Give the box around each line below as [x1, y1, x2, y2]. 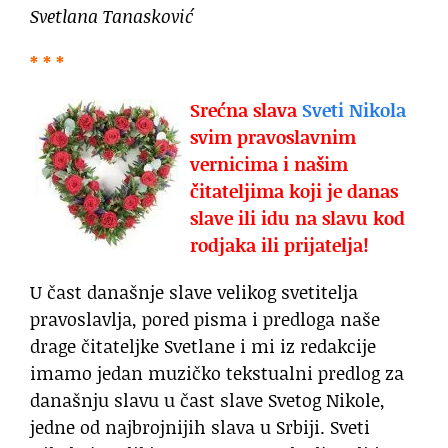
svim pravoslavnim [190, 124, 356, 151]
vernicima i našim [190, 151, 348, 178]
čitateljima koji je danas [190, 178, 398, 205]
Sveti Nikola [302, 97, 406, 124]
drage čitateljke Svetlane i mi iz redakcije [30, 333, 376, 360]
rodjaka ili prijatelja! [190, 232, 369, 259]
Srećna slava [190, 97, 302, 124]
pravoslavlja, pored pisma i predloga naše [30, 306, 380, 333]
